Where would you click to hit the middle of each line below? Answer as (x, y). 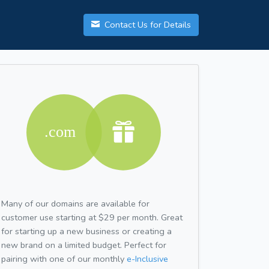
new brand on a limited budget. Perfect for (84, 245)
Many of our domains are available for (75, 203)
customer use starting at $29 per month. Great (92, 217)
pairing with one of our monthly (64, 258)
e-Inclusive (147, 258)
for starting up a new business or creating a (86, 231)
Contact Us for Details (147, 25)
